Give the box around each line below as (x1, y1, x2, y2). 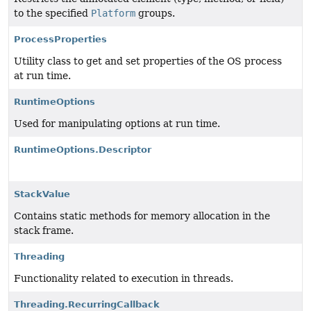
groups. (135, 8, 175, 19)
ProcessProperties (14, 34, 107, 45)
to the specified (14, 8, 91, 19)
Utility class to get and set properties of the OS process (14, 56, 282, 67)
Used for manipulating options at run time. (14, 118, 220, 130)
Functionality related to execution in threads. (14, 273, 233, 285)
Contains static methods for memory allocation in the (14, 210, 270, 222)
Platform (91, 8, 135, 19)
